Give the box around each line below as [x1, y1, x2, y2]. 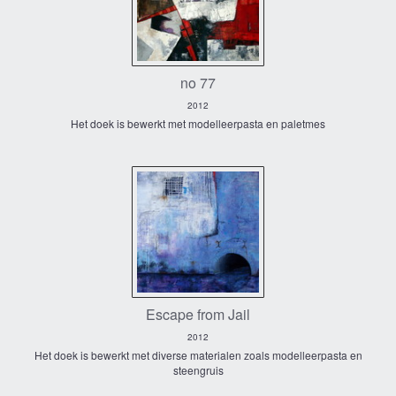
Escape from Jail [146, 304, 250, 325]
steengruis [172, 362, 224, 378]
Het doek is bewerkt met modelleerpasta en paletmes [71, 115, 325, 131]
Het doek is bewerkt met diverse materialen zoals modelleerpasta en [34, 347, 362, 363]
